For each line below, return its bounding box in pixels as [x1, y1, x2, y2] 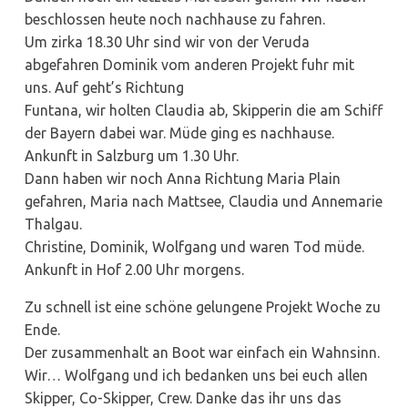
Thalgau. [24, 215, 82, 232]
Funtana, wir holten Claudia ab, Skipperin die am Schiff [24, 101, 382, 118]
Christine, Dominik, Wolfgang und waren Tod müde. [24, 238, 364, 255]
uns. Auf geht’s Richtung [24, 78, 184, 96]
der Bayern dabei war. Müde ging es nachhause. [24, 124, 334, 141]
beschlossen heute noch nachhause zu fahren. [24, 10, 325, 27]
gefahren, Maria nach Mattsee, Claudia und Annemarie [24, 192, 382, 209]
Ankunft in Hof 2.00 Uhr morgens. [24, 260, 244, 278]
